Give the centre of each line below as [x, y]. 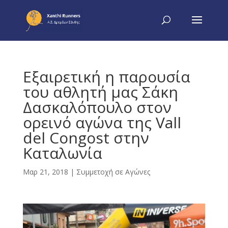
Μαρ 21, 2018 [45, 172]
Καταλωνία [62, 153]
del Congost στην [86, 138]
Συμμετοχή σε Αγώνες [113, 172]
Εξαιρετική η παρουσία [106, 77]
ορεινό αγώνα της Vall [102, 122]
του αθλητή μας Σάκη [100, 92]
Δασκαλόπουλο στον [97, 107]
